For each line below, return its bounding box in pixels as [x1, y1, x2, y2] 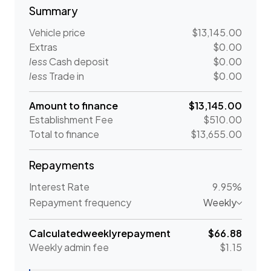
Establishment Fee [29, 113, 113, 126]
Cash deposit [47, 55, 109, 68]
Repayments [29, 158, 94, 172]
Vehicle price [29, 26, 85, 39]
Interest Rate [29, 180, 90, 193]
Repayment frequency [29, 196, 131, 209]
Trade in [47, 70, 84, 82]
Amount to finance [29, 99, 118, 112]
